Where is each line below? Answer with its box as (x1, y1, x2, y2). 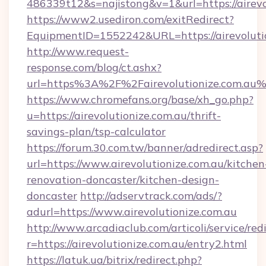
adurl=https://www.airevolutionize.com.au (27, 205, 237, 218)
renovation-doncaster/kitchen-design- (27, 173, 219, 186)
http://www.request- (27, 45, 129, 58)
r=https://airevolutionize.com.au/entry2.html (27, 237, 247, 251)
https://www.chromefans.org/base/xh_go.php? (27, 93, 254, 106)
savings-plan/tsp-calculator (27, 125, 166, 138)
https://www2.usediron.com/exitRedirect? (27, 12, 234, 26)
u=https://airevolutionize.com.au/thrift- (27, 109, 221, 122)
